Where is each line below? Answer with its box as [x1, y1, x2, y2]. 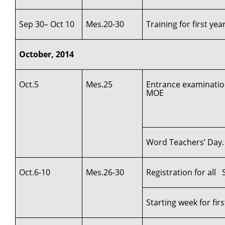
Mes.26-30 [86, 166, 125, 178]
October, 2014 [19, 48, 74, 60]
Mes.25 [86, 78, 113, 90]
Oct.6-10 [19, 166, 51, 178]
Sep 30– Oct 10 [19, 18, 75, 30]
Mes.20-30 [86, 18, 125, 30]
